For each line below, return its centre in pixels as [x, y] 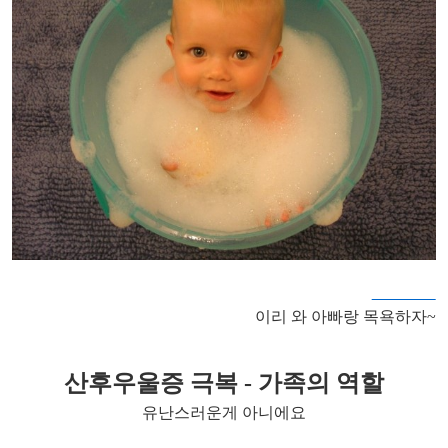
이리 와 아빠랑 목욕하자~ [345, 317]
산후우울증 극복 [154, 383]
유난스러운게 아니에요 [224, 413]
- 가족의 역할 [314, 383]
